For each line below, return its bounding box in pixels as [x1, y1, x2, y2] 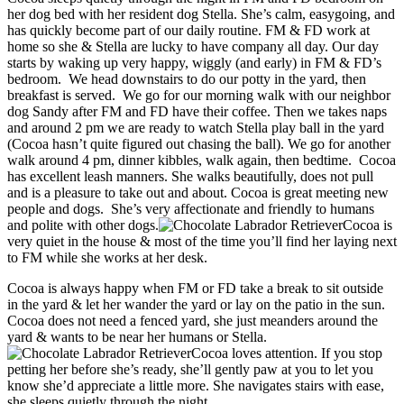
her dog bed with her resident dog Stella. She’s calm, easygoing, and [7, 6, 395, 23]
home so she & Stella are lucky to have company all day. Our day [7, 39, 379, 55]
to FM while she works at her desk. [7, 250, 207, 266]
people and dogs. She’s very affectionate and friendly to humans [7, 201, 374, 217]
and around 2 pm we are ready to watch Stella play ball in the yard [7, 120, 384, 136]
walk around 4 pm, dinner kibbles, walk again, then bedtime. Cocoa [7, 152, 396, 169]
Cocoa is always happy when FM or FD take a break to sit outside [7, 280, 383, 297]
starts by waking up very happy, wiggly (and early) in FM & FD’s [7, 55, 381, 71]
